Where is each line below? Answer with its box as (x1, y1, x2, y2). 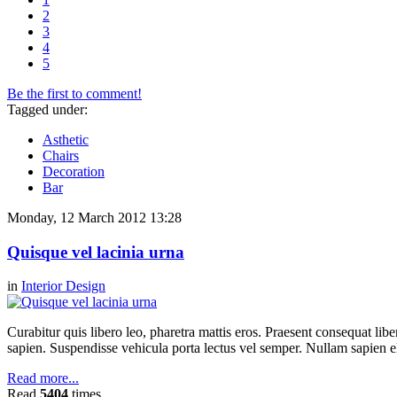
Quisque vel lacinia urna (7, 242, 184, 261)
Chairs (43, 147, 79, 163)
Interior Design (21, 278, 105, 294)
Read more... (7, 370, 79, 386)
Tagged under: (7, 101, 88, 117)
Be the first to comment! (7, 85, 142, 101)
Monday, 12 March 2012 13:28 (7, 209, 182, 225)
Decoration (43, 163, 105, 179)
